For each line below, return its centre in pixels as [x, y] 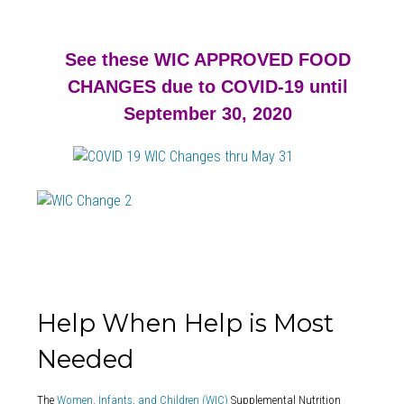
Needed [85, 360]
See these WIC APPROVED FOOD [207, 59]
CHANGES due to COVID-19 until [207, 86]
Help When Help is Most [185, 324]
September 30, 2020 [207, 113]
